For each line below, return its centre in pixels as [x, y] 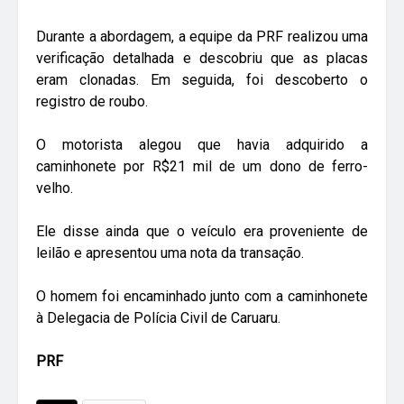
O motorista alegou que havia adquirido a [202, 145]
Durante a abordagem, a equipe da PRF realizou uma [202, 37]
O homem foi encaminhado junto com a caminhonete [202, 297]
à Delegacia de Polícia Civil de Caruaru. [158, 318]
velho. [55, 188]
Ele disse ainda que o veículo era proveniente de [202, 232]
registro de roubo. [92, 102]
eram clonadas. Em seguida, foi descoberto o [202, 80]
